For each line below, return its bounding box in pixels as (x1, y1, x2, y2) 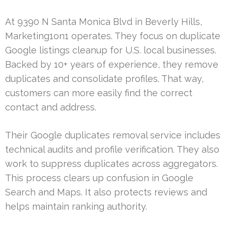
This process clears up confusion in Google (5, 172, 193, 183)
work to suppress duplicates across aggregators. (5, 158, 218, 169)
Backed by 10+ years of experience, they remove (5, 59, 218, 70)
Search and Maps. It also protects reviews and (5, 186, 207, 197)
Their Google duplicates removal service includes (5, 129, 220, 140)
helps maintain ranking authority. (5, 201, 147, 212)
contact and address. (5, 101, 96, 112)
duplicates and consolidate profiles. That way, (5, 73, 204, 84)
